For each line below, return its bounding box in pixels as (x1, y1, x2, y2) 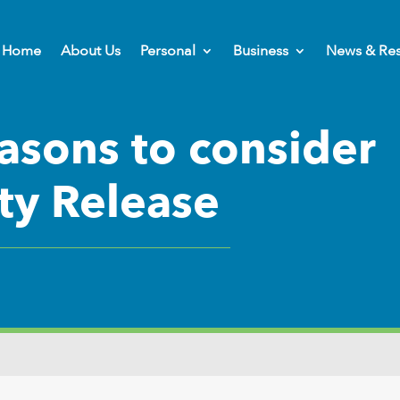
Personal (140, 41, 196, 61)
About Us (61, 41, 121, 61)
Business (233, 41, 288, 61)
